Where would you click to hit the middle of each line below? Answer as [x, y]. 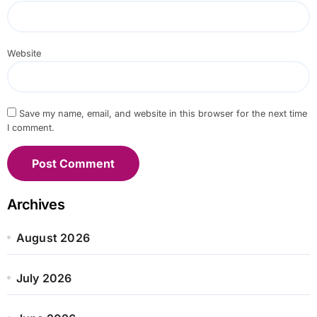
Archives [35, 204]
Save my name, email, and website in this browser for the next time [163, 113]
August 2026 [53, 237]
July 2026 [44, 278]
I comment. [30, 127]
